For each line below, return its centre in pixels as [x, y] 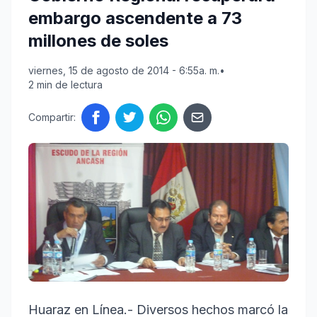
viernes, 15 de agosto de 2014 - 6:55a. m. [124, 71]
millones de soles [98, 41]
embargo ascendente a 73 [135, 18]
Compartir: [52, 117]
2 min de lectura [65, 85]
